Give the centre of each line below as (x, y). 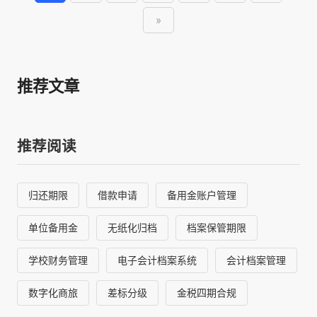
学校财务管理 (58, 260)
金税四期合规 (206, 292)
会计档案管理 (256, 260)
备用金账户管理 (201, 195)
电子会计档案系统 (157, 260)
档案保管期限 (216, 227)
